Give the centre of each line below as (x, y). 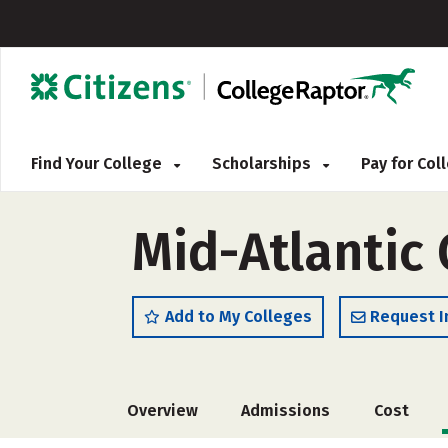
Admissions (286, 410)
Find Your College (98, 163)
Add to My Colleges (238, 316)
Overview (162, 410)
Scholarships (263, 163)
